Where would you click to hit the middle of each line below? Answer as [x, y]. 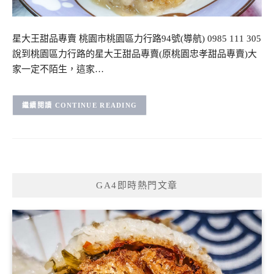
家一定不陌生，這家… [58, 69]
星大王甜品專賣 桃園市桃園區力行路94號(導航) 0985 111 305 [137, 38]
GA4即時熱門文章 [137, 186]
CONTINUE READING [96, 106]
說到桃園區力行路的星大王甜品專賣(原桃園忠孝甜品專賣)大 [135, 54]
